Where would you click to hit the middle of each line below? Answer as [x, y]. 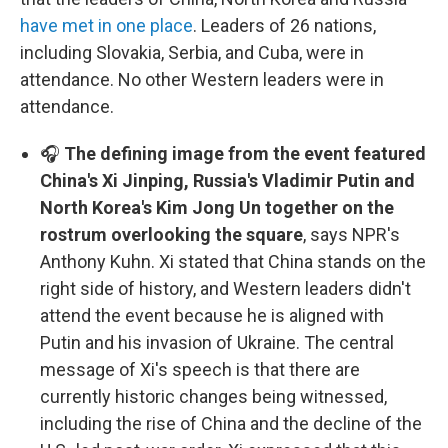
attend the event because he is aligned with [212, 315]
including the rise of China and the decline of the [231, 423]
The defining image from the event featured [243, 153]
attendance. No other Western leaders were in [202, 79]
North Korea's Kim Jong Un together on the [217, 207]
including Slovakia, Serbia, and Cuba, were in [192, 52]
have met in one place [106, 25]
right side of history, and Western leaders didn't [225, 288]
